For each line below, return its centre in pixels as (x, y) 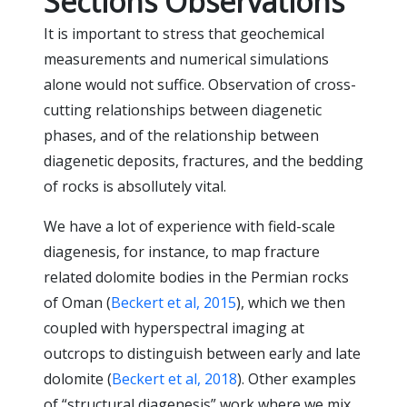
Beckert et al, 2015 (174, 302)
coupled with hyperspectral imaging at (174, 328)
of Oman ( (77, 302)
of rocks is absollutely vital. (135, 186)
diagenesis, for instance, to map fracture (182, 251)
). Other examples (297, 378)
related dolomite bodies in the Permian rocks (196, 277)
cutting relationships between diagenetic (183, 109)
